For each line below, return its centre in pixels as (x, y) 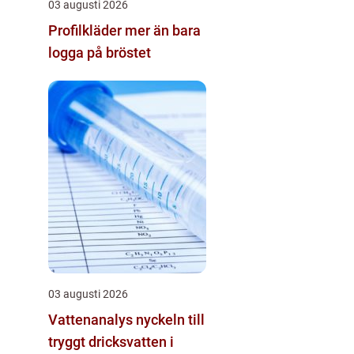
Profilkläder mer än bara (87, 30)
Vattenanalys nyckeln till (92, 320)
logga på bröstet (100, 53)
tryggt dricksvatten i (111, 342)
